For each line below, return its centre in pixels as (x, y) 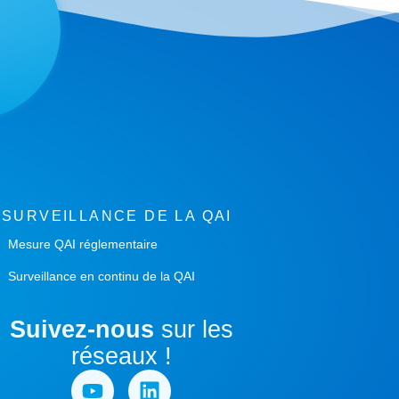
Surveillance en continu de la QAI (102, 277)
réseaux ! (121, 357)
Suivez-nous (81, 330)
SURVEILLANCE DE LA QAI (117, 216)
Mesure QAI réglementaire (83, 244)
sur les (193, 330)
